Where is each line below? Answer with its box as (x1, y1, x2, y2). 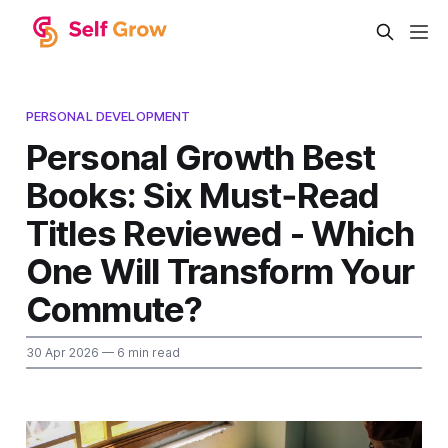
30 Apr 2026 (25, 344, 99, 360)
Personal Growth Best (25, 135, 376, 178)
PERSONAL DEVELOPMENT (25, 107, 191, 124)
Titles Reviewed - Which (25, 211, 415, 254)
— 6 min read (98, 344, 180, 360)
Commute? (25, 287, 203, 330)
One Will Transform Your (25, 249, 415, 292)
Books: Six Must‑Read (25, 173, 380, 216)
